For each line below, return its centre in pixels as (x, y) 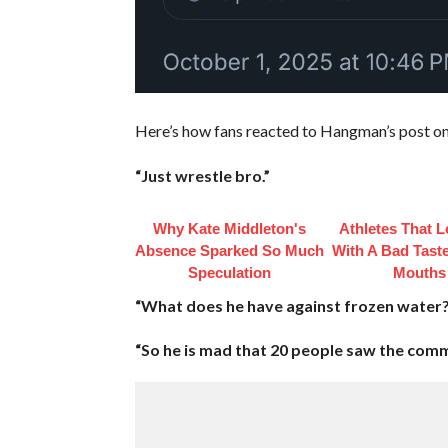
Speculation (230, 272)
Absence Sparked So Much (230, 250)
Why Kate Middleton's (230, 228)
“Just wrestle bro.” (202, 175)
